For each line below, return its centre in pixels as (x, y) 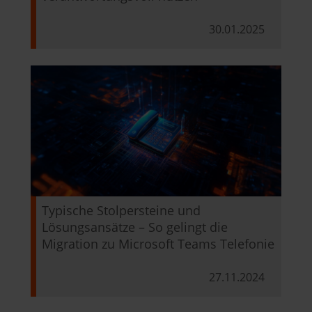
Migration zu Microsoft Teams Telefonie (158, 243)
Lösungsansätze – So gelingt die (135, 227)
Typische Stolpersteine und (121, 210)
